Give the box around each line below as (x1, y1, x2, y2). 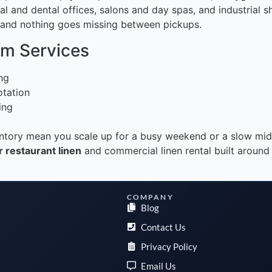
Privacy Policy (141, 240, 198, 252)
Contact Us (141, 221, 186, 233)
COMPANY (126, 192, 174, 202)
